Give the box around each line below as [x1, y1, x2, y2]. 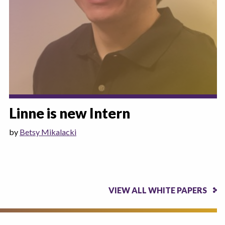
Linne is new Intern [9, 104, 130, 122]
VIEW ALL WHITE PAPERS [108, 185, 207, 195]
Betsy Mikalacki [20, 127, 76, 137]
